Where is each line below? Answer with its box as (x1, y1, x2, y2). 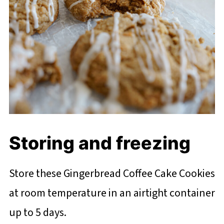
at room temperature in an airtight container (8, 185, 215, 201)
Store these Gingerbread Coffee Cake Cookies (8, 165, 215, 182)
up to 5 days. (8, 204, 66, 221)
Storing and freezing (8, 132, 190, 154)
